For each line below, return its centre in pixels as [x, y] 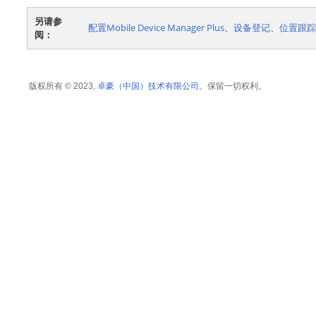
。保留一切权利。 [233, 86]
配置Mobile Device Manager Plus [156, 27]
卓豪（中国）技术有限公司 [148, 85]
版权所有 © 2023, [63, 86]
